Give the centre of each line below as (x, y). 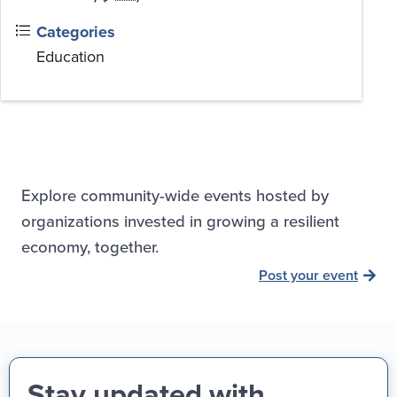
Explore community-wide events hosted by (175, 195)
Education (70, 57)
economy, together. (90, 247)
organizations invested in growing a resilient (180, 221)
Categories (76, 32)
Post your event (308, 276)
